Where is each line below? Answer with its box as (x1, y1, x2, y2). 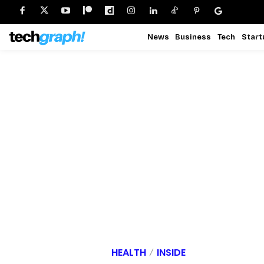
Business (175, 32, 212, 42)
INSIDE (157, 246, 186, 259)
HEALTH (111, 246, 146, 259)
